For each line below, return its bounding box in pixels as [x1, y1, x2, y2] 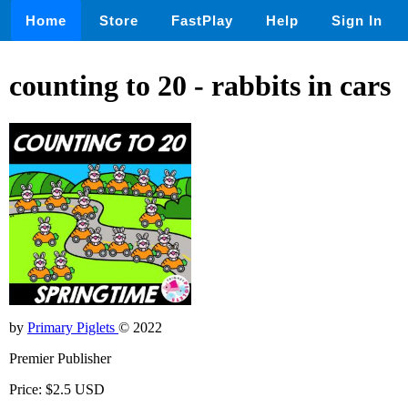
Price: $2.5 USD [9, 381, 105, 397]
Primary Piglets [27, 319, 118, 335]
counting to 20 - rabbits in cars [9, 69, 391, 103]
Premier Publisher [9, 350, 111, 366]
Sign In [331, 13, 382, 28]
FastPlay [171, 13, 233, 28]
